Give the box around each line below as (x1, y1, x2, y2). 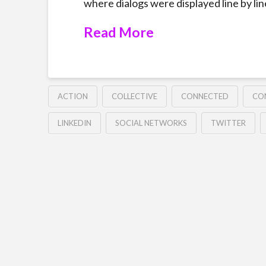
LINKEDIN (57, 118, 91, 128)
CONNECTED (180, 91, 229, 102)
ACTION (57, 91, 88, 102)
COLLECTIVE (111, 91, 157, 102)
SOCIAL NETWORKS (115, 118, 187, 128)
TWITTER (210, 118, 246, 128)
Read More (83, 23, 154, 40)
